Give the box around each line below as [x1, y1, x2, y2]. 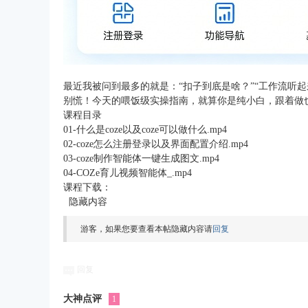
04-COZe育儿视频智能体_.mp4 [63, 168, 192, 178]
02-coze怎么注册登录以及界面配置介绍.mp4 [63, 139, 248, 149]
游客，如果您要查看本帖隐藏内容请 [80, 224, 212, 234]
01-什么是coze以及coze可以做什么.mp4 [63, 124, 227, 135]
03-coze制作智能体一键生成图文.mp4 [63, 153, 219, 164]
